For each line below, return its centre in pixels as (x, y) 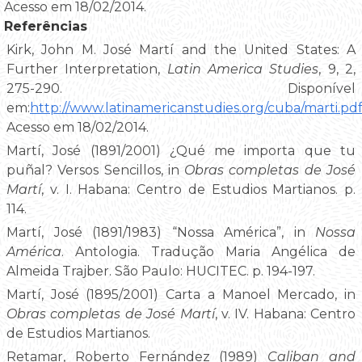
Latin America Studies (243, 69)
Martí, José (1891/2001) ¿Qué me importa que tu (181, 151)
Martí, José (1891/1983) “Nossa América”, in (161, 233)
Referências (46, 27)
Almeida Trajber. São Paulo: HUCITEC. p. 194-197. (161, 271)
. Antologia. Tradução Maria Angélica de (208, 252)
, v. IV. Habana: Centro (285, 314)
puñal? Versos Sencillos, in (96, 170)
